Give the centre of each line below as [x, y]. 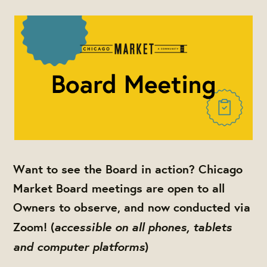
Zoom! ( [34, 226]
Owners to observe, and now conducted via [132, 207]
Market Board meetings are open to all [119, 188]
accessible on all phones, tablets [143, 226]
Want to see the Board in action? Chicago [128, 169]
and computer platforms [79, 246]
